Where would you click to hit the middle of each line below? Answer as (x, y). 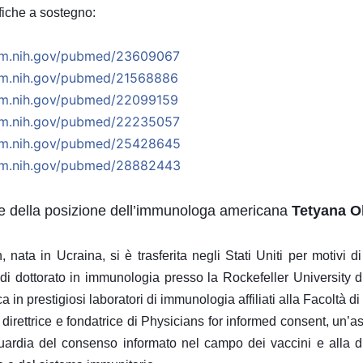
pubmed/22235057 (120, 121)
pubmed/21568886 (119, 77)
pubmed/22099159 (119, 99)
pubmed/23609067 (120, 56)
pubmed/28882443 (120, 165)
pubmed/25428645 (120, 143)
